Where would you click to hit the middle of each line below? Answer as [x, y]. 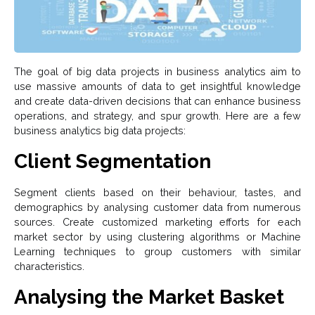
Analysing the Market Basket [149, 297]
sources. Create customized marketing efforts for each [157, 222]
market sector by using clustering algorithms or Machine [157, 237]
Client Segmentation [112, 162]
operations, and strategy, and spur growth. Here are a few [157, 116]
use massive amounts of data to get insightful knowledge [157, 86]
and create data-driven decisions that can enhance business [157, 101]
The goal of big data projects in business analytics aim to [157, 72]
